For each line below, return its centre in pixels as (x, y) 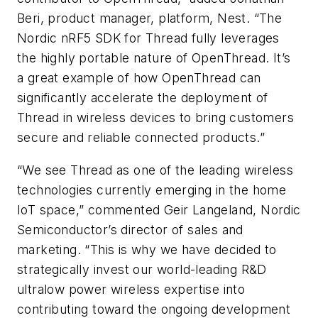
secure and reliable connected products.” (141, 137)
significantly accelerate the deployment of (143, 97)
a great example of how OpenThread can (139, 77)
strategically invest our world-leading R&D (142, 269)
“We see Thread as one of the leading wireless (155, 170)
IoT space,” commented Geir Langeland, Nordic (159, 209)
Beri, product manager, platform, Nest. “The (150, 18)
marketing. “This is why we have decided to (147, 249)
